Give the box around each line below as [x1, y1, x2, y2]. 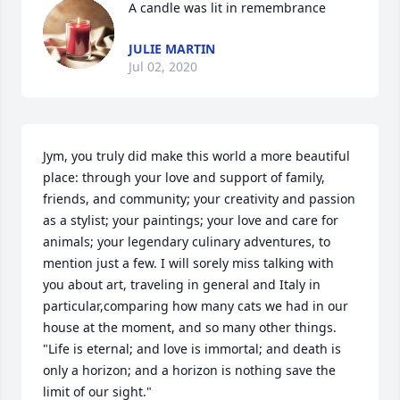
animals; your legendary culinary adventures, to [43, 233, 330, 250]
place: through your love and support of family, [43, 169, 325, 186]
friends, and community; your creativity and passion [43, 190, 355, 207]
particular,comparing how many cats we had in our [43, 297, 348, 314]
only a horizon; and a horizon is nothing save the [43, 362, 336, 379]
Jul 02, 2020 [129, 58, 197, 75]
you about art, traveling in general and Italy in [43, 276, 321, 293]
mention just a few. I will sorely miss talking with [43, 254, 334, 271]
